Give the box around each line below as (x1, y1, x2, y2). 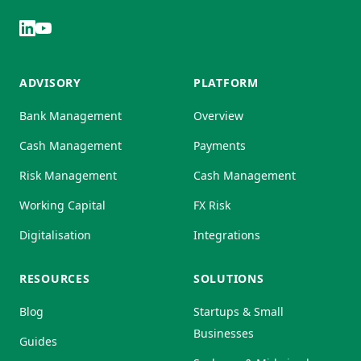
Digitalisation (19, 226, 91, 243)
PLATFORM (193, 74, 259, 90)
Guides (19, 333, 57, 349)
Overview (193, 107, 243, 123)
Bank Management (19, 107, 122, 123)
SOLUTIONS (193, 270, 264, 286)
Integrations (193, 226, 260, 243)
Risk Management (19, 167, 117, 183)
